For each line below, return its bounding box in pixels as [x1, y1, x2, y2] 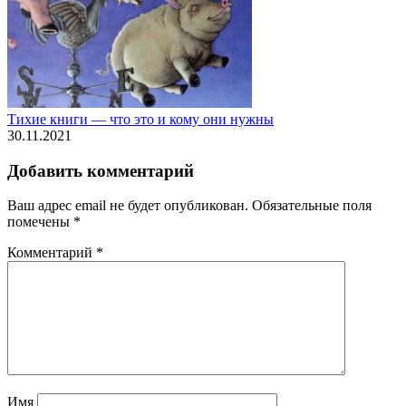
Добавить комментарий [7, 160, 194, 180]
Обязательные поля [252, 198, 372, 214]
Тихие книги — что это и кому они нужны [7, 111, 274, 128]
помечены [7, 214, 73, 230]
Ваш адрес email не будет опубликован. [7, 198, 248, 214]
